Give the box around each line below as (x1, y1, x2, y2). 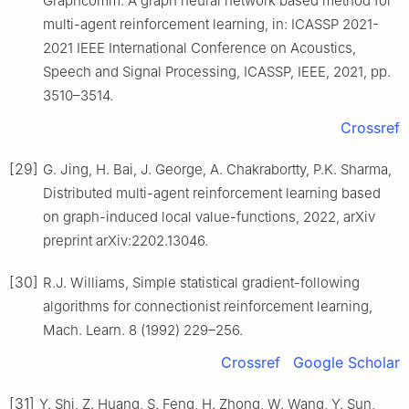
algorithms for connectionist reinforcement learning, (43, 298, 372, 316)
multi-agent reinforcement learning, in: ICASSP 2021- (43, 16, 379, 34)
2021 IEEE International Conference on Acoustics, (43, 39, 356, 58)
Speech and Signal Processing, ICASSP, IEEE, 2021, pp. (43, 63, 391, 81)
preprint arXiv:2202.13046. (43, 232, 208, 250)
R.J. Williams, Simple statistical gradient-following (43, 274, 360, 292)
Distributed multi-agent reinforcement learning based (43, 184, 381, 203)
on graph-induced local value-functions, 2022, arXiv (43, 208, 375, 226)
